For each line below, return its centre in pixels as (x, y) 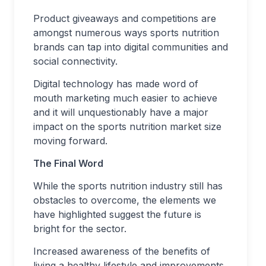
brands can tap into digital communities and (131, 47)
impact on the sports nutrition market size (127, 126)
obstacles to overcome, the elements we (125, 200)
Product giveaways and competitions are (125, 18)
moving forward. (70, 140)
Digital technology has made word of (116, 83)
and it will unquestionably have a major (121, 112)
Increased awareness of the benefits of (122, 251)
